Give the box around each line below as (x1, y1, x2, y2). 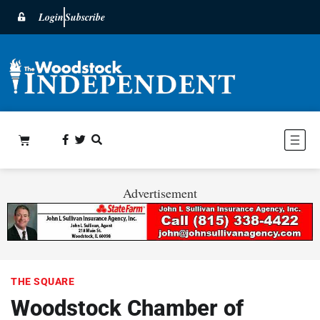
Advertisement (123, 184, 197, 201)
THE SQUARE (11, 275, 74, 287)
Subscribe (65, 10, 105, 24)
